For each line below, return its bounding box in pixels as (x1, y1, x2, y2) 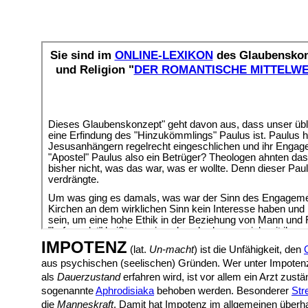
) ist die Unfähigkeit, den (194, 244, 304, 255)
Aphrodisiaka (96, 285, 154, 296)
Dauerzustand (57, 272, 120, 283)
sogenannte (41, 285, 96, 296)
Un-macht (149, 244, 194, 255)
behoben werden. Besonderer (154, 285, 291, 296)
